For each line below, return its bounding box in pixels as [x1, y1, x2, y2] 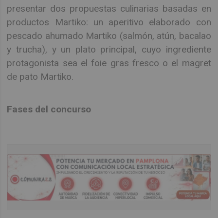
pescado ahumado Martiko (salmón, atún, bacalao [7, 30, 211, 42]
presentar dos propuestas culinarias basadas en [7, 3, 211, 15]
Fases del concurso [7, 103, 91, 115]
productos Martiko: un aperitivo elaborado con [7, 17, 211, 28]
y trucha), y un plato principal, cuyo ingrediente [7, 44, 211, 55]
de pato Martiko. [7, 71, 74, 83]
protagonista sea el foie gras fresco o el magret [7, 57, 211, 69]
